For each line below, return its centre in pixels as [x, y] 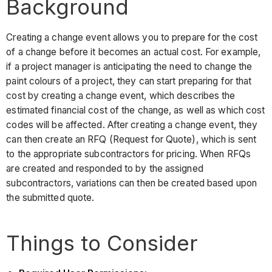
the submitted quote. [50, 197]
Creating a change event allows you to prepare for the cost [132, 37]
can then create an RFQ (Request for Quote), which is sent [131, 139]
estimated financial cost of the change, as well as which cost [136, 110]
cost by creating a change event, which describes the [121, 95]
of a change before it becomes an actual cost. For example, [134, 52]
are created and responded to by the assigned [105, 168]
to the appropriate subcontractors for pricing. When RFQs [128, 154]
